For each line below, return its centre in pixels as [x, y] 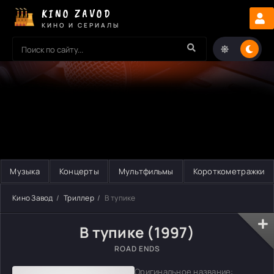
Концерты [79, 171]
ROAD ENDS [137, 249]
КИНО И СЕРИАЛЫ [81, 25]
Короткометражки [229, 171]
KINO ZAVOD [77, 13]
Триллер [79, 198]
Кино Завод [33, 198]
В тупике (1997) [137, 232]
